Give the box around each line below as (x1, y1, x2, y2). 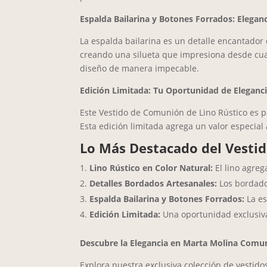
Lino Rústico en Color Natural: (89, 162, 213, 174)
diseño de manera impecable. (80, 63, 200, 74)
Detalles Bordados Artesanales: (89, 178, 218, 190)
